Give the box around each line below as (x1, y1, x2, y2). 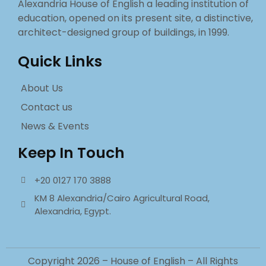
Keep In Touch (18, 142, 125, 163)
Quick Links (18, 51, 102, 72)
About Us (21, 81, 63, 95)
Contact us (21, 100, 72, 114)
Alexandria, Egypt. (34, 205, 111, 217)
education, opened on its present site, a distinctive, (18, 11, 253, 25)
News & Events (21, 119, 89, 133)
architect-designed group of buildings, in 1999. (18, 26, 229, 39)
